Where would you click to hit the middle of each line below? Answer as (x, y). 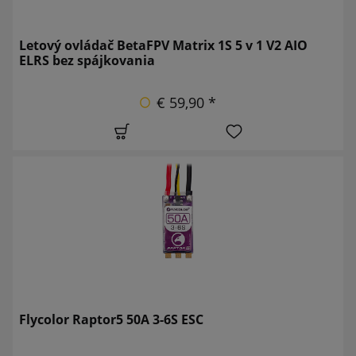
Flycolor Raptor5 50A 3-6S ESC (111, 319)
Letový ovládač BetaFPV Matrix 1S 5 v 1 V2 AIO (163, 45)
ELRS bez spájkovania (87, 60)
